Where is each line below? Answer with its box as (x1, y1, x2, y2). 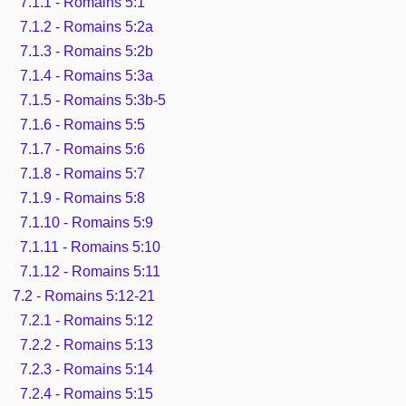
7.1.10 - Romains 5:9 (19, 214, 153, 230)
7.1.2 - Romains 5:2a (19, 18, 153, 34)
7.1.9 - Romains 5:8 (19, 189, 145, 206)
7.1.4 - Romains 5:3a (19, 67, 153, 83)
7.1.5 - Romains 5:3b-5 (19, 92, 166, 108)
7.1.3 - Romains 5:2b (19, 43, 153, 59)
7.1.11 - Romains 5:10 (19, 238, 160, 255)
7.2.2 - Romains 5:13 (19, 336, 153, 353)
